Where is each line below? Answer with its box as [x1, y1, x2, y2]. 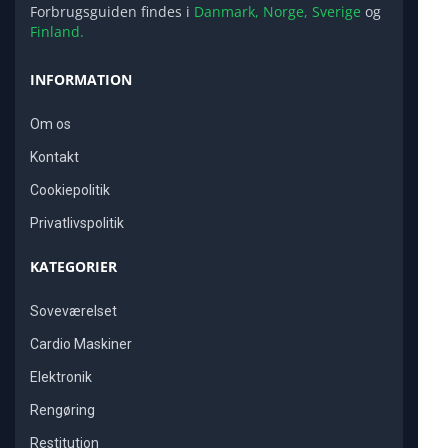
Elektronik [30, 369, 92, 386]
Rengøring [30, 402, 95, 419]
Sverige [312, 2, 361, 22]
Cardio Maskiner [30, 336, 132, 353]
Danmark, [194, 2, 259, 22]
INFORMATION [30, 70, 132, 90]
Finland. [30, 22, 84, 42]
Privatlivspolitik [30, 215, 124, 232]
